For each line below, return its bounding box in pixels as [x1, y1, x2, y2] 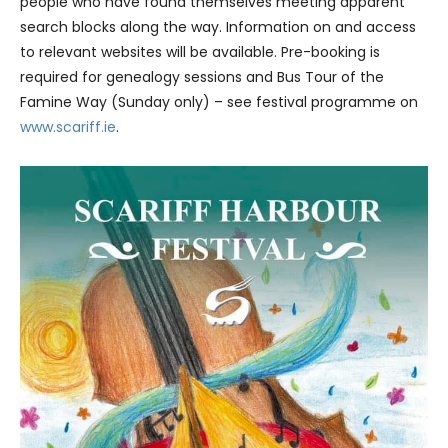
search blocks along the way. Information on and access [20, 17, 416, 38]
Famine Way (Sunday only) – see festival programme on [20, 92, 418, 113]
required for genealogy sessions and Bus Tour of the [20, 67, 384, 88]
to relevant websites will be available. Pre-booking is [20, 42, 380, 63]
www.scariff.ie [20, 117, 116, 138]
